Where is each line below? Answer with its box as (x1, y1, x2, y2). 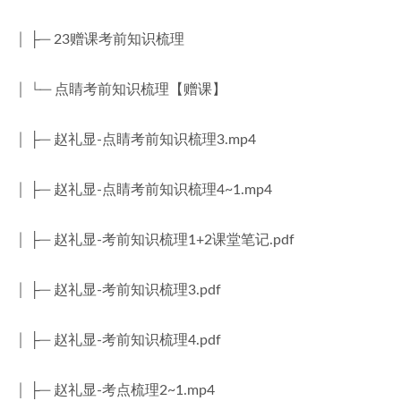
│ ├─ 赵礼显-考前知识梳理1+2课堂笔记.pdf (15, 233, 294, 247)
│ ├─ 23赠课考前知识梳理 (15, 32, 184, 47)
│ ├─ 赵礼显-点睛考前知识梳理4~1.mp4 (15, 183, 272, 197)
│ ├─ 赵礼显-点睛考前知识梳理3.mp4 (15, 132, 256, 147)
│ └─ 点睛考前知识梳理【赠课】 (15, 82, 226, 97)
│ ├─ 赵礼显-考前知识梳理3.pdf (15, 283, 221, 297)
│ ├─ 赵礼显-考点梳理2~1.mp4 (15, 383, 215, 397)
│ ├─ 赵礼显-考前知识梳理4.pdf (15, 333, 221, 347)
